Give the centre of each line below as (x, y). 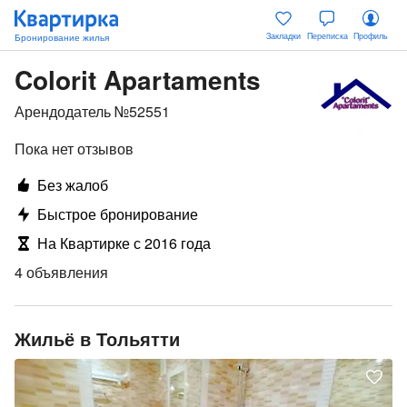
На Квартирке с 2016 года (124, 243)
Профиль (371, 36)
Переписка (327, 36)
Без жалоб (73, 185)
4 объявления (61, 272)
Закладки (283, 36)
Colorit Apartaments (138, 79)
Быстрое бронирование (118, 214)
